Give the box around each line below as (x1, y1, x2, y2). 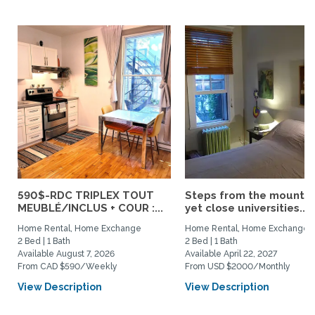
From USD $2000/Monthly (185, 262, 290, 271)
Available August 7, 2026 (18, 249, 115, 259)
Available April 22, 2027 (185, 249, 277, 259)
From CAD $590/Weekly (18, 262, 117, 271)
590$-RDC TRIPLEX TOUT (18, 189, 154, 202)
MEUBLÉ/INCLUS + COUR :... (18, 202, 163, 214)
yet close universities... (185, 202, 308, 214)
